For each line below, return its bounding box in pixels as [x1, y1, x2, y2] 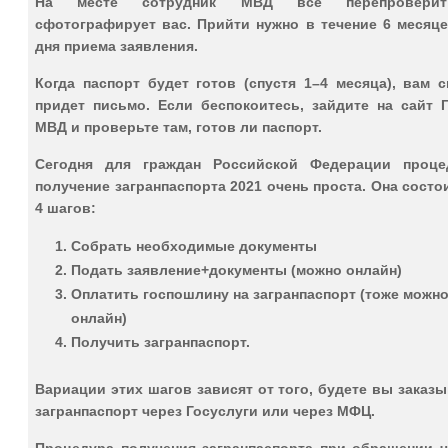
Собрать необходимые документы [71, 237, 317, 254]
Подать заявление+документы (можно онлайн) [71, 261, 402, 278]
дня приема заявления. [35, 37, 198, 54]
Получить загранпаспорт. [71, 333, 250, 350]
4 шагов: [35, 199, 96, 216]
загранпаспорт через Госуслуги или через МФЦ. [35, 402, 375, 419]
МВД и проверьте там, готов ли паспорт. [35, 118, 322, 135]
